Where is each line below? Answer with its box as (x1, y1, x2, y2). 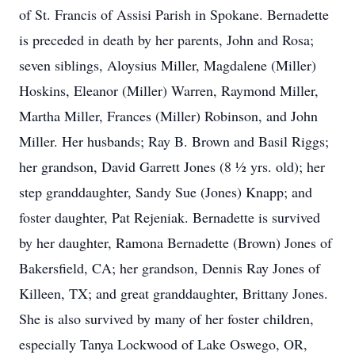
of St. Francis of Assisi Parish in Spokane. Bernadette (19, 5, 329, 24)
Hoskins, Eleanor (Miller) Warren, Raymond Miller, (19, 81, 319, 100)
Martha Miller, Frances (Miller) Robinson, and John (19, 106, 318, 125)
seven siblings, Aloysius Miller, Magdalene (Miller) (19, 55, 316, 74)
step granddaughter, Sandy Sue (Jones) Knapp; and (19, 182, 312, 201)
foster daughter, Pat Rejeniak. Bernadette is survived (19, 208, 320, 227)
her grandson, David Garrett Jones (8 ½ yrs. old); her (19, 157, 325, 176)
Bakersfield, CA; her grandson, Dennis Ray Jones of (19, 258, 320, 277)
